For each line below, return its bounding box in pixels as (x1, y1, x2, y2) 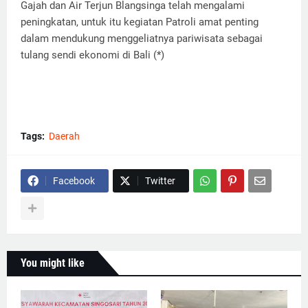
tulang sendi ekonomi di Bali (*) (21, 49, 164, 62)
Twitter (145, 175, 175, 187)
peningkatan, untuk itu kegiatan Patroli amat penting (21, 16, 258, 29)
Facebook (53, 175, 95, 187)
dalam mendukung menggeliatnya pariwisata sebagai (21, 32, 263, 45)
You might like (21, 256, 85, 270)
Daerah (49, 131, 80, 142)
